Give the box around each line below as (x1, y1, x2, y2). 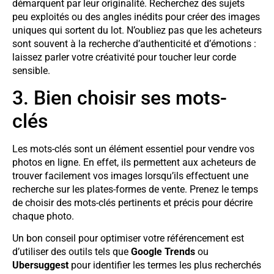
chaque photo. (12, 210, 74, 223)
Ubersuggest (12, 259, 68, 272)
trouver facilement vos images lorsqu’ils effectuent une (12, 170, 248, 182)
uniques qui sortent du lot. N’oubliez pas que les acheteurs (12, 24, 262, 36)
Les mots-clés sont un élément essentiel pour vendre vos (12, 143, 254, 155)
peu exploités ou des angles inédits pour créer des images (12, 10, 260, 23)
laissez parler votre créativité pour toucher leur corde (12, 51, 236, 63)
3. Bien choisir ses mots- (12, 86, 227, 110)
